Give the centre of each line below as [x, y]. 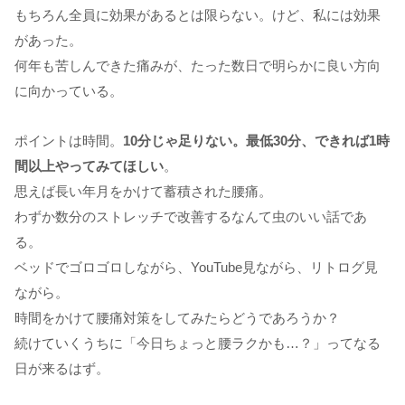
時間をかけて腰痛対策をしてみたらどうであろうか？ [177, 317]
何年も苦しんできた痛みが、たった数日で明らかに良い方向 [198, 65]
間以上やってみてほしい [89, 165]
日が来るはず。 [62, 368]
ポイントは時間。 [69, 140]
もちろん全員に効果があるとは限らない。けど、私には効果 [198, 14]
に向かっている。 [69, 90]
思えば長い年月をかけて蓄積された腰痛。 [143, 191]
